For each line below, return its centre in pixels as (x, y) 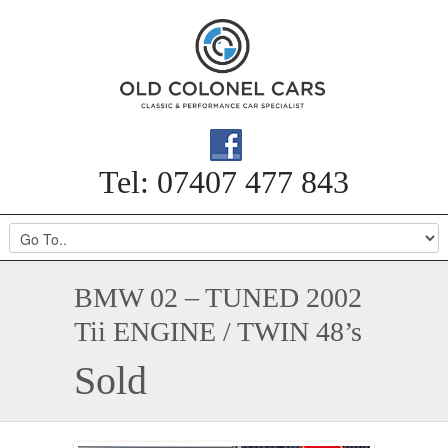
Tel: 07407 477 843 (224, 182)
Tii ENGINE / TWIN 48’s (218, 331)
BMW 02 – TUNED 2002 (218, 297)
